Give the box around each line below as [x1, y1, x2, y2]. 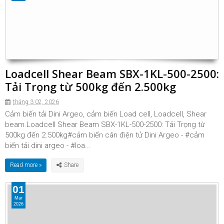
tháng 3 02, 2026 [13, 98, 59, 105]
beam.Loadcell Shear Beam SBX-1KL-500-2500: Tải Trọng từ [5, 120, 205, 129]
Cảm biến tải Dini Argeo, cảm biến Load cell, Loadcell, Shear [5, 109, 206, 118]
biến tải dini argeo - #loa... [5, 141, 91, 150]
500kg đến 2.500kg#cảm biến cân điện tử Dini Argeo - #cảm [5, 130, 204, 139]
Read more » [10, 161, 41, 168]
